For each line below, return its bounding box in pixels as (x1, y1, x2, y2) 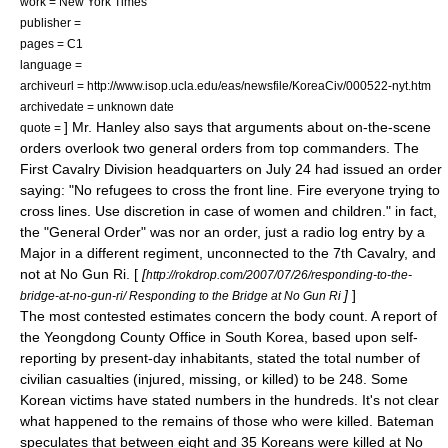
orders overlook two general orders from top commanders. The (20, 140, 419, 156)
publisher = (20, 16, 81, 29)
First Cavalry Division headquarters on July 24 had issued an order (20, 161, 442, 177)
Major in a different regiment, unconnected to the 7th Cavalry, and (20, 245, 436, 261)
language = (20, 58, 82, 71)
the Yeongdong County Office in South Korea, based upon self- (20, 329, 418, 345)
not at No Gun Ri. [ (20, 266, 138, 282)
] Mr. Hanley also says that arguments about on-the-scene (64, 119, 431, 135)
